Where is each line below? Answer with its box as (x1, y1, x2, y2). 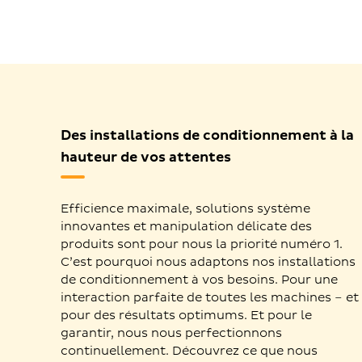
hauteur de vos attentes (61, 149, 232, 166)
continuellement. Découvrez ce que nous (61, 343, 318, 360)
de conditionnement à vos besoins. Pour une (61, 272, 339, 288)
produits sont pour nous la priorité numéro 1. (61, 237, 343, 253)
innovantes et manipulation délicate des (61, 219, 313, 235)
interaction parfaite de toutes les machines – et (61, 290, 360, 306)
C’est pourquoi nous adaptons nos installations (61, 255, 356, 271)
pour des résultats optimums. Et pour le (61, 308, 313, 324)
